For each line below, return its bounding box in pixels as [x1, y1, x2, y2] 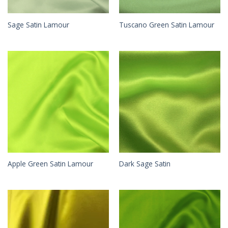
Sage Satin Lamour [7, 20, 69, 30]
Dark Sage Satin [119, 159, 170, 169]
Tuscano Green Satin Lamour [119, 20, 214, 30]
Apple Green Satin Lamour [7, 159, 93, 169]
